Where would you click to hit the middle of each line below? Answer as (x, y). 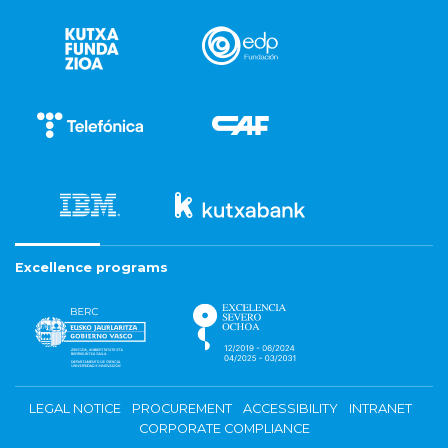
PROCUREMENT (181, 408)
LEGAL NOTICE (74, 408)
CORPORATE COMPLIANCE (224, 428)
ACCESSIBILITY (290, 408)
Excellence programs (91, 267)
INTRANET (380, 408)
